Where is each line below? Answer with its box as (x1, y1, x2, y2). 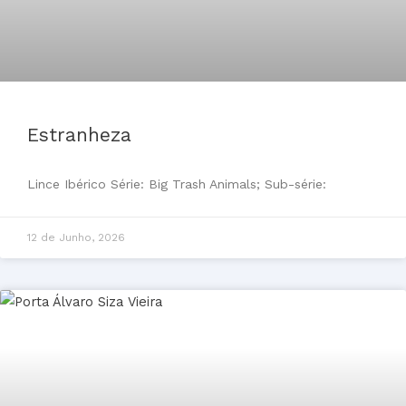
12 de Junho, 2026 (27, 230, 125, 244)
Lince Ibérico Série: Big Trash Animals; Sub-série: (27, 176, 326, 191)
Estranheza (27, 122, 131, 146)
